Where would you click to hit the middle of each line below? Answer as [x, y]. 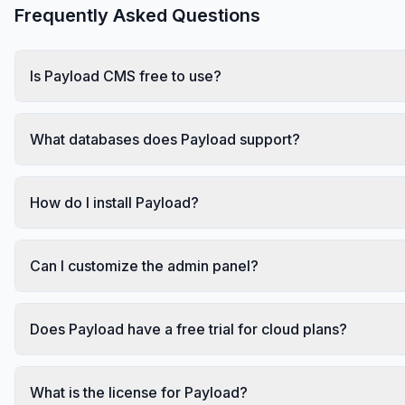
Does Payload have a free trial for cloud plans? [188, 329]
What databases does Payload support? [165, 139]
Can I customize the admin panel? [144, 265]
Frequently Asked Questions [137, 15]
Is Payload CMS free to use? [126, 75]
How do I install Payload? [114, 202]
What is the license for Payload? [139, 392]
